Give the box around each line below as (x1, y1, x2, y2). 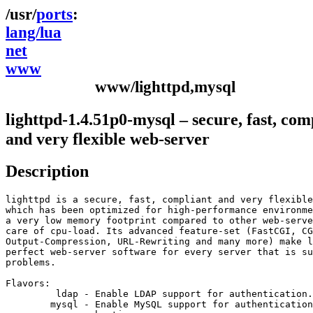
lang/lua (6, 24, 61, 41)
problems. (6, 257, 56, 268)
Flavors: (6, 278, 50, 289)
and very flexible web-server (6, 129, 210, 148)
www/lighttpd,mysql (95, 78, 235, 96)
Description (6, 161, 89, 181)
